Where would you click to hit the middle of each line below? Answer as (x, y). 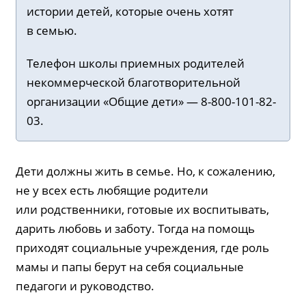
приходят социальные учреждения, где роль (143, 248)
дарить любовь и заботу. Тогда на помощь (136, 228)
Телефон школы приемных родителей (136, 63)
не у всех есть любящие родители (112, 190)
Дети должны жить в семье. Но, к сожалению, (146, 171)
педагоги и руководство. (85, 286)
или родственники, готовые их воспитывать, (143, 209)
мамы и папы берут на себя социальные (130, 267)
